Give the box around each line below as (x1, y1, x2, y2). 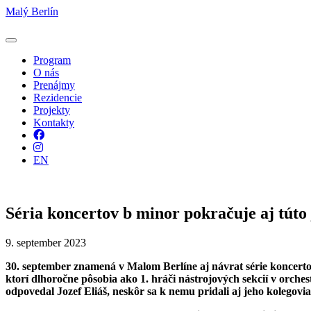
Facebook (44, 128, 87, 140)
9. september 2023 (6, 236, 86, 249)
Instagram (42, 141, 85, 153)
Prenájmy (33, 79, 75, 91)
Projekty (33, 104, 70, 116)
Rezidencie (33, 92, 82, 103)
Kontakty (33, 117, 74, 128)
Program (33, 54, 71, 66)
